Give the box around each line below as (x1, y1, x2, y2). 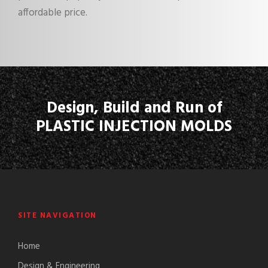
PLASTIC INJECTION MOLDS (36, 114, 232, 139)
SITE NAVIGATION (18, 209, 97, 222)
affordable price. (18, 4, 87, 21)
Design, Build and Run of (46, 96, 222, 121)
